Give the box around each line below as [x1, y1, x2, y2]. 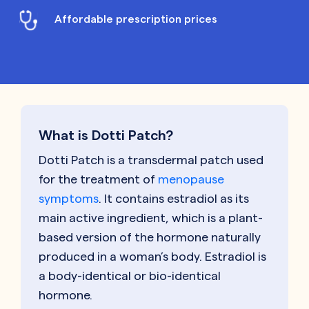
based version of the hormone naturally [39, 230, 261, 244]
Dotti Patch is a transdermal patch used [39, 153, 263, 167]
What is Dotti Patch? [39, 128, 173, 143]
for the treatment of [39, 172, 158, 186]
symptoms [39, 192, 99, 206]
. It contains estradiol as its [99, 192, 249, 206]
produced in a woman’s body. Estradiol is [39, 250, 266, 263]
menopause [158, 172, 224, 186]
